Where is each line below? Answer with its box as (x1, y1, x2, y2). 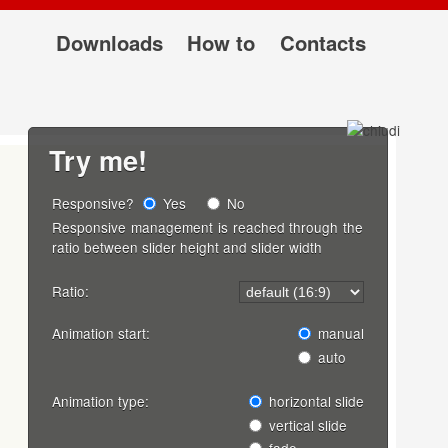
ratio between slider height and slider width (52, 237, 323, 258)
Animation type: (52, 390, 154, 411)
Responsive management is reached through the (52, 217, 364, 238)
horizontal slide (264, 390, 364, 411)
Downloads (56, 27, 164, 57)
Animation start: (52, 323, 155, 344)
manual (313, 323, 364, 344)
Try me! (48, 139, 147, 179)
